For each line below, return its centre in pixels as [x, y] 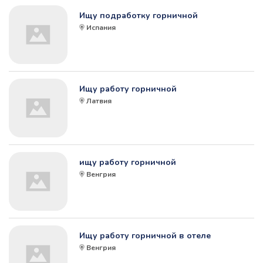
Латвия [99, 101]
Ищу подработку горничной [139, 16]
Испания [101, 28]
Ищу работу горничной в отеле [145, 236]
